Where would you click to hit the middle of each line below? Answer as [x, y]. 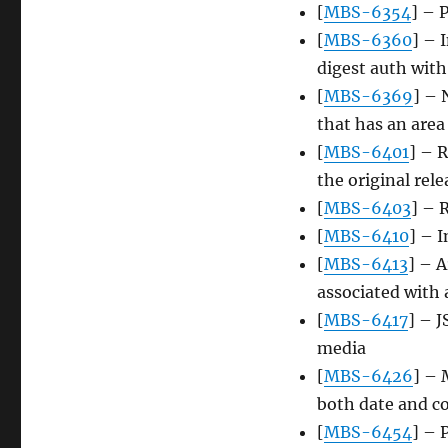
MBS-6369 [368, 96]
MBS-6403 [367, 208]
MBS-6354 [367, 12]
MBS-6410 [366, 236]
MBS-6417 [365, 320]
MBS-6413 [365, 264]
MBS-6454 [367, 432]
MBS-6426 [368, 376]
